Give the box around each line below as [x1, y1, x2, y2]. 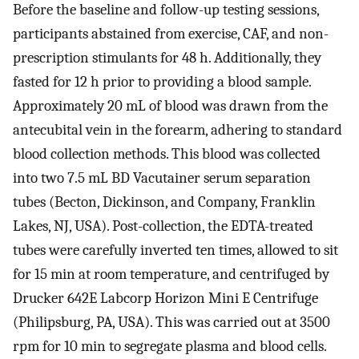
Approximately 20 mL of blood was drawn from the [13, 97, 328, 115]
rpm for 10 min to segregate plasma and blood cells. [13, 337, 326, 356]
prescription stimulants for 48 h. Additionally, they [13, 49, 321, 67]
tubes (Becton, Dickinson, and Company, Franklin [13, 193, 316, 212]
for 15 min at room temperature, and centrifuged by [13, 265, 329, 284]
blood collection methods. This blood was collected [13, 145, 321, 163]
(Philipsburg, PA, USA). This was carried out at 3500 [13, 313, 330, 332]
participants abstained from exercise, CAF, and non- [13, 25, 329, 43]
